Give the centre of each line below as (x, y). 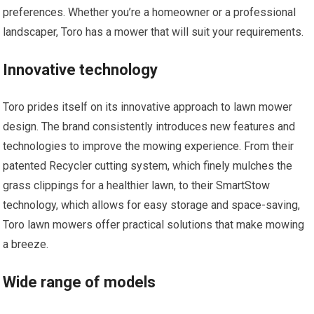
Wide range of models (80, 282)
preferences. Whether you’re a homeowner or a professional (150, 13)
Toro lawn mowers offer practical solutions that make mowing (154, 225)
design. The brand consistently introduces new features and (149, 127)
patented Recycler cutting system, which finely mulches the (148, 166)
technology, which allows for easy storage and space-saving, (152, 205)
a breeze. (26, 245)
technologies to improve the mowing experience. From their (149, 146)
